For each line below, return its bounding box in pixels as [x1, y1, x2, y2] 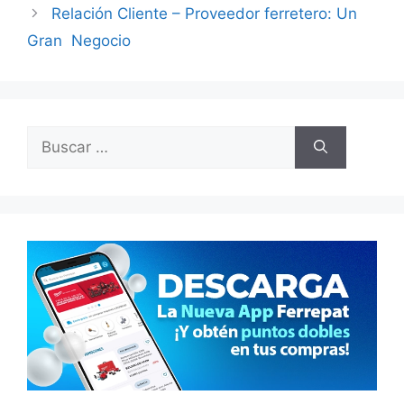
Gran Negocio [27, 32, 131, 50]
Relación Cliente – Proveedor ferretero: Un [51, 5, 358, 23]
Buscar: [26, 127, 80, 145]
